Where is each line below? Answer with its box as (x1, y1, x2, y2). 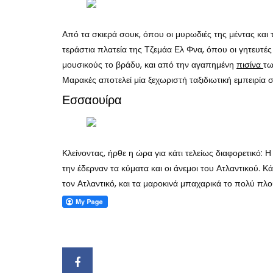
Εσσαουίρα (62, 91, 122, 108)
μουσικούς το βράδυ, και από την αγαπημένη (62, 58, 236, 71)
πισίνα (236, 58, 263, 71)
